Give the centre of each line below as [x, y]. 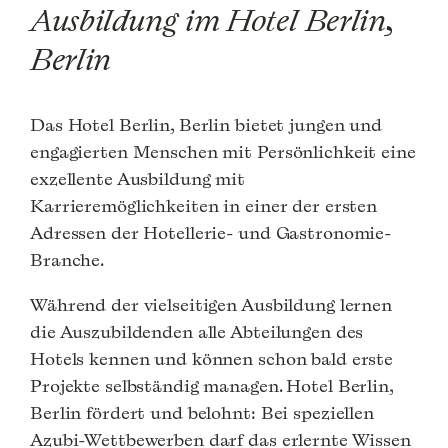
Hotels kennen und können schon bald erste [212, 359]
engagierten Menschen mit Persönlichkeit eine [223, 152]
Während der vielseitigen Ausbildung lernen [211, 305]
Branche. [67, 260]
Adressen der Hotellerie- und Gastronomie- [211, 233]
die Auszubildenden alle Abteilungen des [197, 332]
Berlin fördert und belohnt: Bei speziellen [202, 413]
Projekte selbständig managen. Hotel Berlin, [211, 386]
